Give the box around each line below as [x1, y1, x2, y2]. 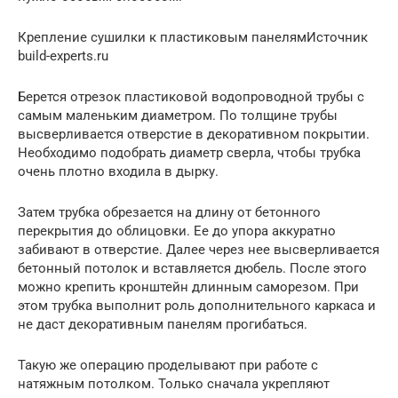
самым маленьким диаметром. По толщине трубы [18, 107, 338, 123]
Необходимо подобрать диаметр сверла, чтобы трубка [18, 144, 361, 161]
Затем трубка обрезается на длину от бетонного [18, 203, 321, 220]
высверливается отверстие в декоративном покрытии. [18, 125, 370, 142]
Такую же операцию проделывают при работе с [18, 356, 318, 373]
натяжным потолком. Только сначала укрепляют [18, 375, 330, 392]
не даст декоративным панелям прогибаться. [18, 315, 307, 332]
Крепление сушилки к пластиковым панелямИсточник [18, 28, 368, 45]
